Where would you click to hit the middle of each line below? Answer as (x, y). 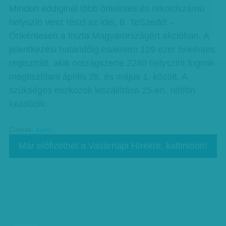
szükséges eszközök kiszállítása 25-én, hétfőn (102, 90)
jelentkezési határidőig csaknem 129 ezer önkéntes (112, 49)
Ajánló (44, 130)
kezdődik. (28, 104)
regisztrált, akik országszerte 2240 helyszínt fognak (112, 63)
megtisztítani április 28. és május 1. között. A (98, 77)
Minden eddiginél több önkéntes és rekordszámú (106, 9)
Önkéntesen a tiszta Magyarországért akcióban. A (109, 36)
